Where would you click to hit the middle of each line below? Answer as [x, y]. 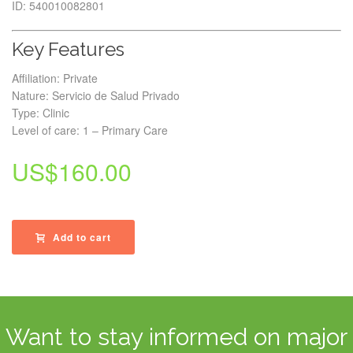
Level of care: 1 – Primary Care [90, 130]
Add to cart [82, 237]
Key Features [68, 49]
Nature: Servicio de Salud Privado [96, 95]
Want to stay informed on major [176, 337]
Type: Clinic [41, 113]
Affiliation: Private [55, 78]
